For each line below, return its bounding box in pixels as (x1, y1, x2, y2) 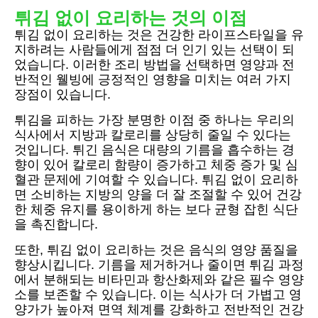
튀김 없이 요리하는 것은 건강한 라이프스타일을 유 (14, 28, 304, 43)
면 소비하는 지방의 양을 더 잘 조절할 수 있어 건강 (14, 187, 302, 202)
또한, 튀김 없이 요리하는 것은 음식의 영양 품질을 (14, 243, 298, 258)
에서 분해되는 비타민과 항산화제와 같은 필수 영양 (14, 273, 304, 287)
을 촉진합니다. (14, 217, 98, 232)
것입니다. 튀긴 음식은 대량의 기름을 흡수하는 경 (14, 143, 295, 158)
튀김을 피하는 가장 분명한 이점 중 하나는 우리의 (14, 113, 295, 128)
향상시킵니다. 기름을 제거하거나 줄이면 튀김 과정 (14, 258, 304, 273)
